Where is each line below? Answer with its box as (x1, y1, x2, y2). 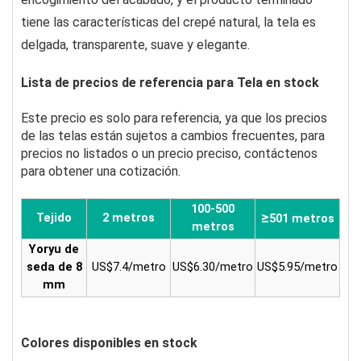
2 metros (102, 210, 155, 226)
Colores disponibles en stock (21, 335, 197, 351)
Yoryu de (29, 242, 79, 257)
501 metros (268, 211, 334, 226)
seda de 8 (26, 259, 82, 275)
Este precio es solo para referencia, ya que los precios (21, 110, 327, 127)
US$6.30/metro (172, 259, 253, 275)
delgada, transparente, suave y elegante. (21, 37, 250, 53)
